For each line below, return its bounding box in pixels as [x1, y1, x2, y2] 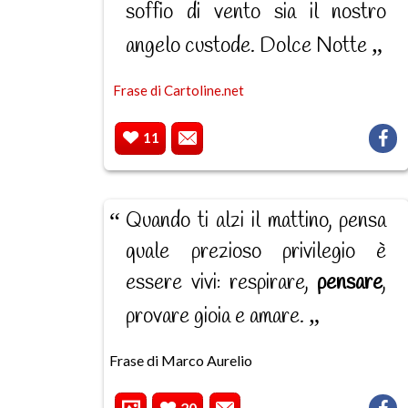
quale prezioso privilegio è [126, 238, 387, 266]
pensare [317, 269, 383, 297]
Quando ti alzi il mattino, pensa [126, 207, 387, 235]
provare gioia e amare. [126, 302, 310, 331]
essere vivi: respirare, [126, 269, 318, 297]
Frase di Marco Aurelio [108, 351, 252, 369]
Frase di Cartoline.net [113, 81, 245, 98]
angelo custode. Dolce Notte [126, 32, 372, 60]
